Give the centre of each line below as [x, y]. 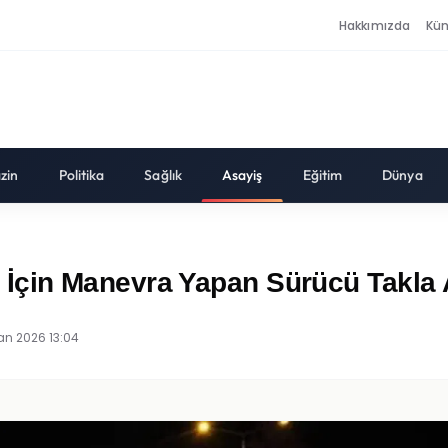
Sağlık [163, 175]
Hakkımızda [375, 25]
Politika [81, 175]
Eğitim [322, 175]
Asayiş [242, 175]
